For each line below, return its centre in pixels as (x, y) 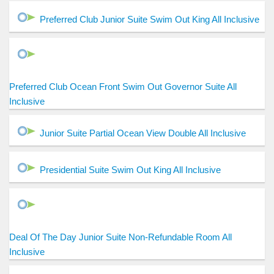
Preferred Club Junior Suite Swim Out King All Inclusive (150, 20)
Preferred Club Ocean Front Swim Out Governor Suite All (123, 87)
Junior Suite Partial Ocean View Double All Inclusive (143, 133)
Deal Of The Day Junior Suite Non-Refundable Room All (120, 237)
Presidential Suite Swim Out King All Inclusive (130, 170)
